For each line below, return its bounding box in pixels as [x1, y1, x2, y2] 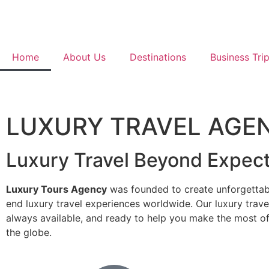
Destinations [130, 51, 186, 63]
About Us [63, 51, 106, 63]
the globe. [6, 226, 52, 238]
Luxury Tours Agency [6, 183, 107, 195]
